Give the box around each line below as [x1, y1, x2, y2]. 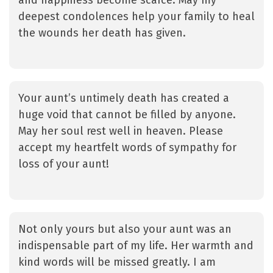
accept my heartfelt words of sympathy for [18, 141, 236, 155]
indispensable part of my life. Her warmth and [18, 239, 253, 253]
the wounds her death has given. [18, 26, 186, 40]
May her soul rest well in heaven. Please [18, 124, 223, 138]
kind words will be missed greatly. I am [18, 255, 216, 269]
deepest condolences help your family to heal [18, 10, 255, 24]
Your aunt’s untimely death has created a [18, 91, 229, 105]
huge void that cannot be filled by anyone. [18, 108, 236, 122]
